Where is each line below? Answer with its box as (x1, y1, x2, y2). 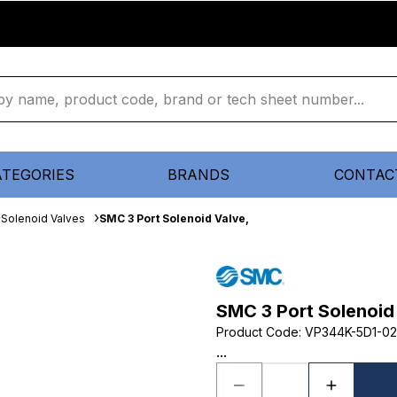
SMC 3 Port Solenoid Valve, (99, 212, 249, 225)
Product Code (216, 324, 299, 339)
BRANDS (167, 166, 230, 183)
